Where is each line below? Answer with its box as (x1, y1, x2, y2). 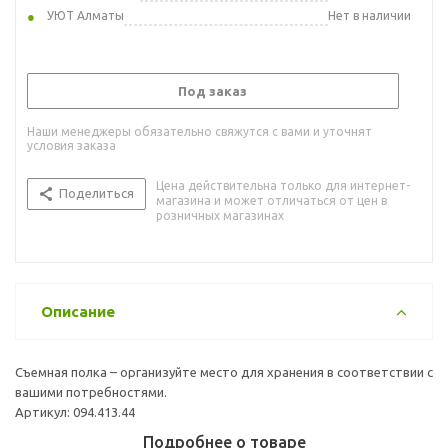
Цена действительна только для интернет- (156, 178, 410, 192)
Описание (41, 302, 115, 320)
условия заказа (27, 138, 116, 152)
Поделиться (59, 185, 134, 200)
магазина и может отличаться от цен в (156, 193, 387, 207)
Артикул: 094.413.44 (15, 404, 135, 419)
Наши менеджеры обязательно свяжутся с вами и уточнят (27, 124, 372, 138)
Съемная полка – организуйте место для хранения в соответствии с (15, 364, 433, 379)
